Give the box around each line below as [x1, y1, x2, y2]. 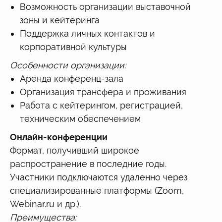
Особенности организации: [10, 59, 126, 70]
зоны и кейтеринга [20, 14, 100, 25]
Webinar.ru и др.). [10, 198, 81, 209]
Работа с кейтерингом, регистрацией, [20, 100, 183, 111]
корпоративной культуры [20, 41, 127, 52]
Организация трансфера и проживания [20, 86, 186, 97]
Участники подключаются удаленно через [10, 171, 187, 182]
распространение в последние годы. [10, 158, 166, 169]
